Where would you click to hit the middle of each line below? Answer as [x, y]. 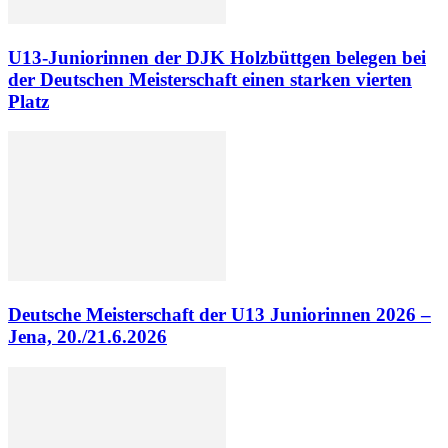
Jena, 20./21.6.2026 [87, 336]
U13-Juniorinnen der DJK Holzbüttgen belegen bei [217, 57]
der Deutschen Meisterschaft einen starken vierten [210, 79]
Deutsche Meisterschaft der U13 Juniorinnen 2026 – [219, 314]
